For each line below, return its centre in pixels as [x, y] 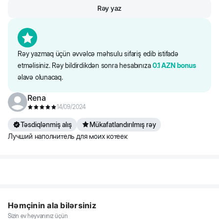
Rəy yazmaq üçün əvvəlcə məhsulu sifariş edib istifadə [98, 54]
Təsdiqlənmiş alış [46, 124]
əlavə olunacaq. [40, 77]
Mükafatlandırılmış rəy [123, 124]
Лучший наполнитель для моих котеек [68, 136]
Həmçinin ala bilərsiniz [52, 205]
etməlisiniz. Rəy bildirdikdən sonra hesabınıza [85, 65]
